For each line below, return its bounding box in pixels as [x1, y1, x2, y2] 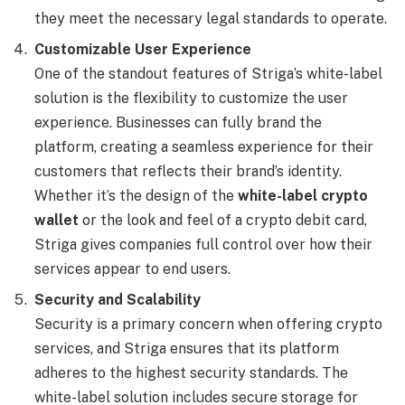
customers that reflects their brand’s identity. [34, 162, 342, 180]
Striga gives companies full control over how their [34, 235, 372, 253]
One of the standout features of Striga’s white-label [34, 64, 382, 82]
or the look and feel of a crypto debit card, [79, 211, 367, 229]
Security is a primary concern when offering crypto [34, 315, 382, 333]
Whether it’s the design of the [34, 186, 238, 204]
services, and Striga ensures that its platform [34, 339, 339, 357]
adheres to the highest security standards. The [34, 363, 348, 381]
